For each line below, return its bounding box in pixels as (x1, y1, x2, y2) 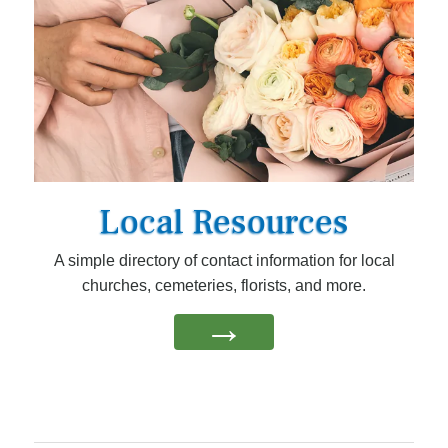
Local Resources (99, 199, 349, 246)
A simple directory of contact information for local (53, 252, 395, 270)
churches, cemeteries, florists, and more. (82, 277, 366, 295)
